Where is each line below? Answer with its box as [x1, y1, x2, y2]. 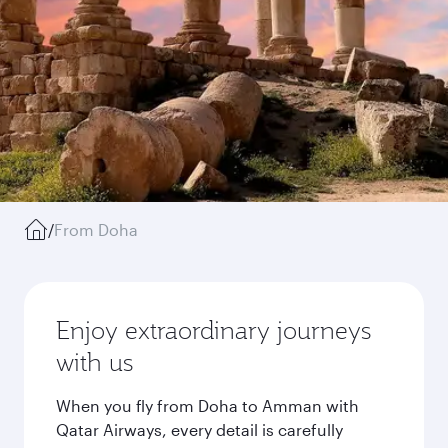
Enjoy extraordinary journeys [56, 314, 371, 346]
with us [56, 346, 133, 378]
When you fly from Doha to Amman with [56, 396, 359, 415]
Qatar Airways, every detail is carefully [56, 420, 343, 439]
